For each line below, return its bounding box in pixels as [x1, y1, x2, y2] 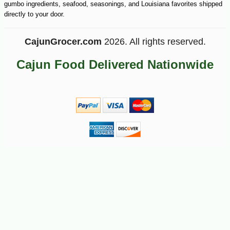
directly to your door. [4, 10, 65, 18]
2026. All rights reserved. [101, 36, 206, 47]
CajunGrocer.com [24, 36, 102, 47]
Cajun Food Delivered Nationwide [16, 57, 214, 72]
